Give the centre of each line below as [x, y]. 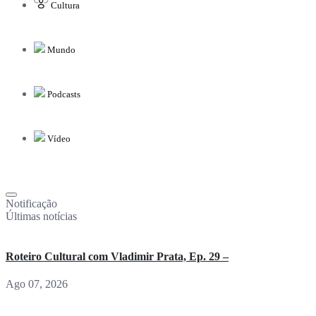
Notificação [31, 203]
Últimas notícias [41, 216]
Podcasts [63, 94]
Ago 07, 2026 [37, 284]
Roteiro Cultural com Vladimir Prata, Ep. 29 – [117, 257]
